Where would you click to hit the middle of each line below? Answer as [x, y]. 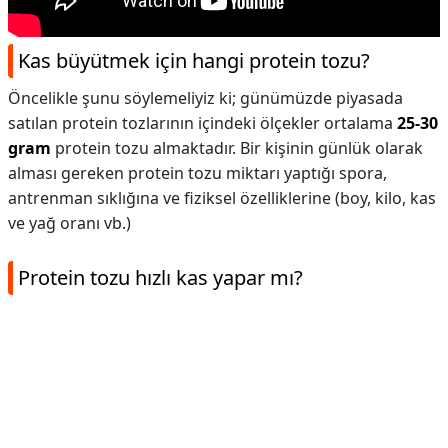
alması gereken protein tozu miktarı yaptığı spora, [197, 173]
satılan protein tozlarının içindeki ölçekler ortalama [202, 123]
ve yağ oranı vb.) [69, 223]
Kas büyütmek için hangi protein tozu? [194, 60]
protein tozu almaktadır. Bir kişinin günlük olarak [237, 148]
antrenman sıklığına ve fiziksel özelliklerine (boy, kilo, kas [222, 198]
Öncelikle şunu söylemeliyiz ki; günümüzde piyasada [205, 98]
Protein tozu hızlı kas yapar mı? [160, 277]
